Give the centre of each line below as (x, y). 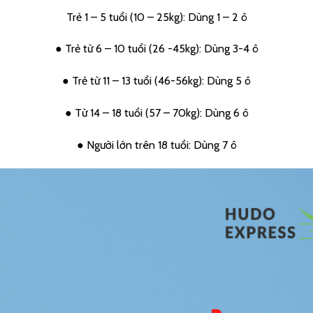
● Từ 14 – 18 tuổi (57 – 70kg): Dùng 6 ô (156, 113)
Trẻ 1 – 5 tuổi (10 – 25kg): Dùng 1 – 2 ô (156, 17)
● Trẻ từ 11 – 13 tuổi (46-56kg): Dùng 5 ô (156, 81)
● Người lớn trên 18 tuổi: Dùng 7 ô (156, 145)
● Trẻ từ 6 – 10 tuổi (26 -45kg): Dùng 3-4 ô (156, 49)
